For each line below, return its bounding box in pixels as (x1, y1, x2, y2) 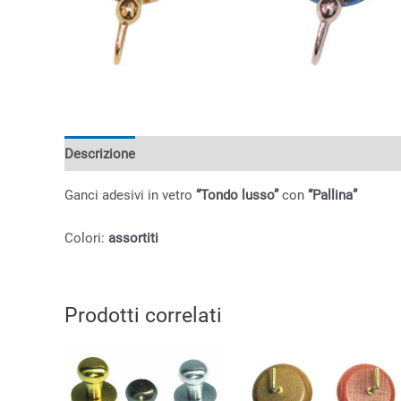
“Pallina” (308, 186, 357, 203)
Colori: (64, 229, 108, 246)
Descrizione (64, 145, 135, 162)
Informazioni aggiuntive (152, 145, 292, 162)
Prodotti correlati (64, 303, 222, 327)
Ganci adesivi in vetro (64, 186, 196, 203)
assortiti (108, 229, 158, 246)
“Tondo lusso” (196, 186, 278, 203)
